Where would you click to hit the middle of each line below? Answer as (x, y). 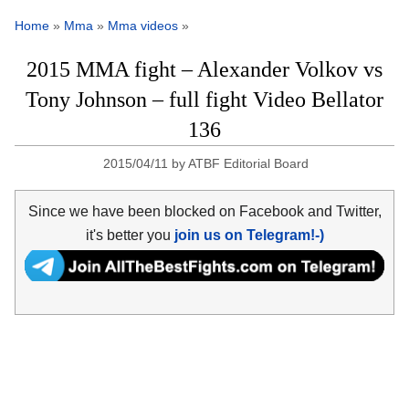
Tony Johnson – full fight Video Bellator (204, 100)
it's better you (130, 235)
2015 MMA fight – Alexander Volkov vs (204, 70)
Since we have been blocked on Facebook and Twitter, (204, 211)
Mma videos (143, 26)
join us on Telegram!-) (249, 235)
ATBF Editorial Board (248, 164)
